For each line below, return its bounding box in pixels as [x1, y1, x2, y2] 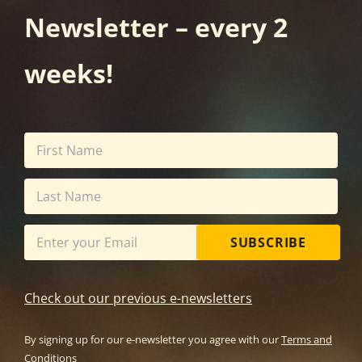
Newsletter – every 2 [24, 9, 288, 44]
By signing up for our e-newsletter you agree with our [24, 331, 281, 347]
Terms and [281, 331, 332, 347]
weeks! [24, 55, 113, 90]
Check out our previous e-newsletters [24, 288, 252, 307]
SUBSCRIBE [229, 233, 307, 251]
